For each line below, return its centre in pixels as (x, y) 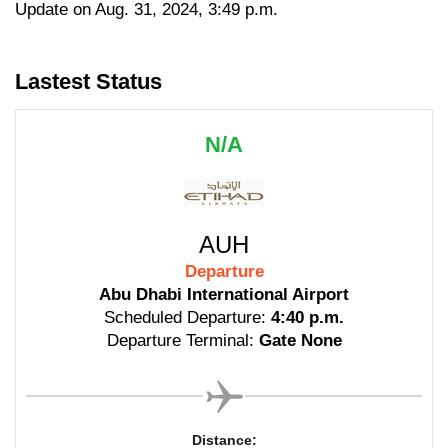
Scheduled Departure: (185, 317)
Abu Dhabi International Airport (224, 294)
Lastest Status (88, 81)
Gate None (300, 340)
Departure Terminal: (180, 340)
